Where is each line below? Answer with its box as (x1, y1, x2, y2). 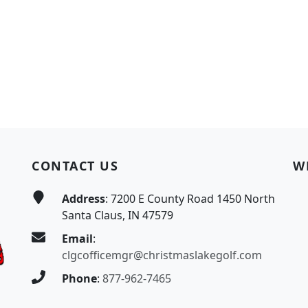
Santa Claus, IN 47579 (62, 208, 173, 223)
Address (62, 191, 105, 207)
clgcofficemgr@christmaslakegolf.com (62, 247, 262, 263)
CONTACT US (32, 157, 118, 175)
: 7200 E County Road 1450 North (105, 191, 275, 207)
